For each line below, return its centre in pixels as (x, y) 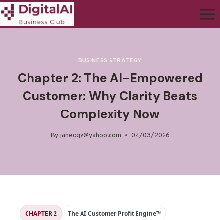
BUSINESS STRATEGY (110, 61)
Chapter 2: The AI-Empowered (110, 78)
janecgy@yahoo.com (91, 135)
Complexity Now (110, 114)
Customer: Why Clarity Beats (110, 96)
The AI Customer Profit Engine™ (114, 214)
